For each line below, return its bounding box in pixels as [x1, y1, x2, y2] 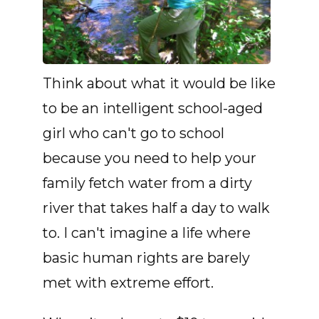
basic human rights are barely [43, 249, 250, 267]
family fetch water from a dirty [43, 174, 252, 192]
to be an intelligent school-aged [43, 100, 263, 117]
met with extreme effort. [43, 274, 214, 292]
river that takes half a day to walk [43, 199, 270, 217]
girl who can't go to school [43, 125, 224, 142]
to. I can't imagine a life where [43, 224, 251, 242]
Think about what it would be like [43, 75, 276, 93]
